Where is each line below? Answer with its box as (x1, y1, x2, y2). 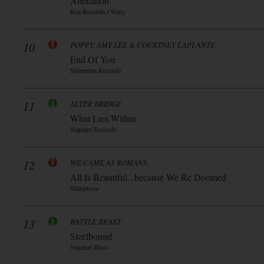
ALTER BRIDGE (70, 98, 121, 109)
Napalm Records (70, 124, 117, 134)
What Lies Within (70, 112, 136, 124)
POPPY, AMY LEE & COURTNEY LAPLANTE (70, 39, 215, 50)
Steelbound (70, 230, 112, 242)
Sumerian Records (70, 65, 121, 75)
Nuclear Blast (70, 242, 108, 252)
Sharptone (70, 183, 98, 193)
